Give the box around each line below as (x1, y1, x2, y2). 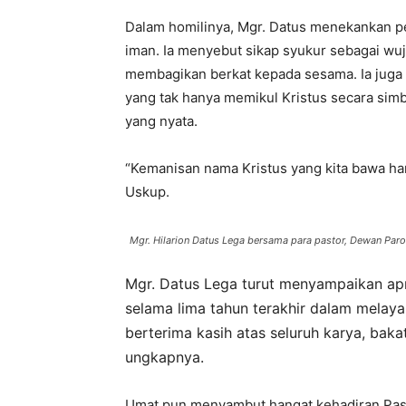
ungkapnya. (125, 348, 204, 366)
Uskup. (125, 183, 169, 200)
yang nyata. (125, 112, 198, 130)
